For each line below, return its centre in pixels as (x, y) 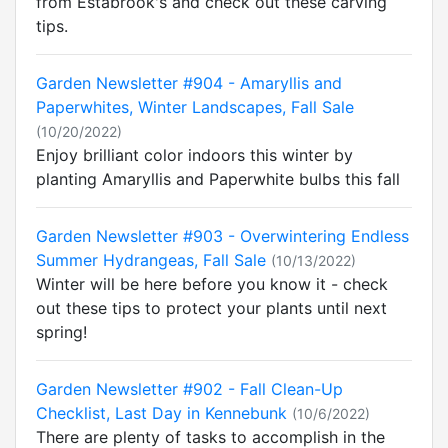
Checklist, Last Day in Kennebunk (161, 413)
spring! (61, 332)
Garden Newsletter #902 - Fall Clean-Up (189, 389)
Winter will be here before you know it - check (212, 284)
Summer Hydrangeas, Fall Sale (151, 260)
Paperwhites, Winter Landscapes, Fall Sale (195, 107)
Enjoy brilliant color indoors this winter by (194, 155)
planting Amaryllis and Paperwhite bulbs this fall (218, 179)
